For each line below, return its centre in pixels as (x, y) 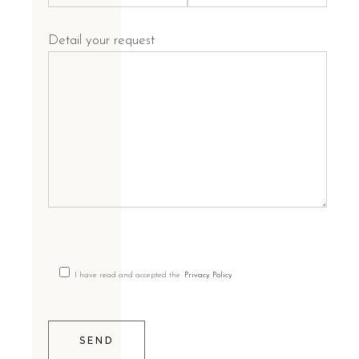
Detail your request (102, 41)
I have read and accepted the (128, 275)
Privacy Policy (209, 275)
